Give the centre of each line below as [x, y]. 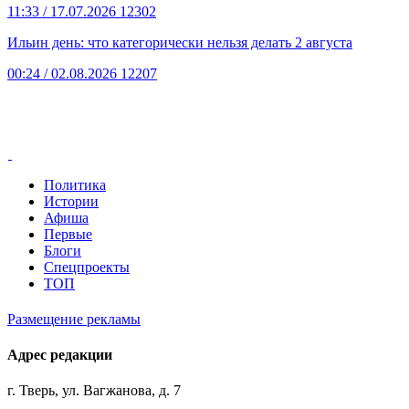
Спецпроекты [87, 267]
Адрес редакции [60, 355]
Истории [71, 201]
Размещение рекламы [74, 319]
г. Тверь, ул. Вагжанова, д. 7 [94, 391]
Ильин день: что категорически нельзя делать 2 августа [180, 42]
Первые [68, 234]
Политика [75, 184]
